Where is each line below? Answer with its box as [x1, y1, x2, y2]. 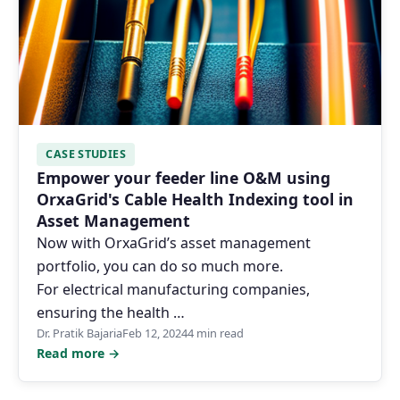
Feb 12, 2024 [122, 324, 187, 341]
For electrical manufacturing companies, [37, 279, 310, 299]
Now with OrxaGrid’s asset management [37, 232, 311, 253]
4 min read [187, 324, 244, 341]
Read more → [37, 344, 120, 362]
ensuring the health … [37, 302, 185, 322]
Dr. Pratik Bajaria [37, 324, 122, 341]
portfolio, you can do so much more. [37, 255, 283, 276]
